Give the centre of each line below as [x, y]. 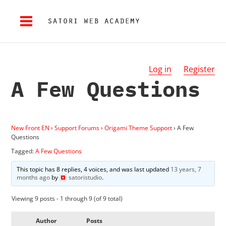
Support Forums [77, 128]
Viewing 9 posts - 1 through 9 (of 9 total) [67, 198]
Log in [160, 69]
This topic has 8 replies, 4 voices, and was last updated [93, 169]
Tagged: [23, 151]
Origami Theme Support [138, 128]
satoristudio [85, 177]
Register [199, 69]
